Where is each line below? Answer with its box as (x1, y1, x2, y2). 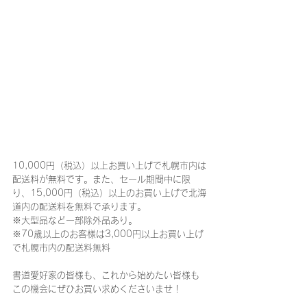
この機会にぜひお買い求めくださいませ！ (12, 284, 182, 293)
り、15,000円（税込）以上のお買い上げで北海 (12, 188, 206, 197)
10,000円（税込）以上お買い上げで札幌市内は (12, 160, 206, 170)
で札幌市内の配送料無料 (12, 243, 110, 252)
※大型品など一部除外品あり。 (12, 215, 137, 225)
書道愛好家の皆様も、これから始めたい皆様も (12, 270, 199, 280)
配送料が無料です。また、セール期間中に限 (12, 174, 191, 184)
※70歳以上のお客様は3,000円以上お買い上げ (12, 229, 204, 238)
